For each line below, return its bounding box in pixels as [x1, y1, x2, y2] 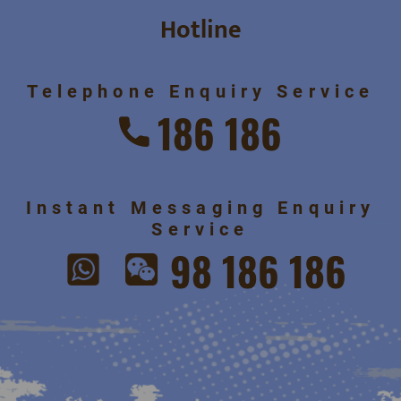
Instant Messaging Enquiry [25, 197, 376, 219]
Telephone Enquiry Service [26, 81, 375, 103]
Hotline [159, 9, 242, 52]
